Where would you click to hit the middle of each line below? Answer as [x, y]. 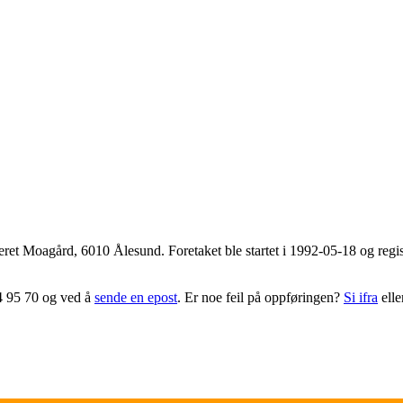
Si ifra [361, 297]
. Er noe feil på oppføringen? [260, 297]
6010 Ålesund [121, 250]
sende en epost [136, 297]
